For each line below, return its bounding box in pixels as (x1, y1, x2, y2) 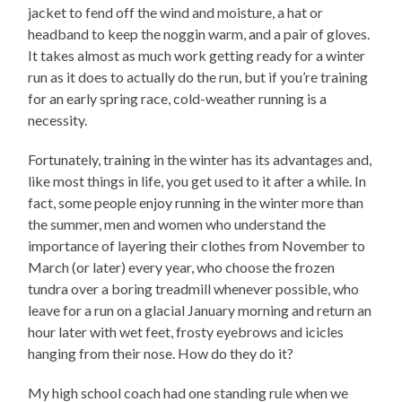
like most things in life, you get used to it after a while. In (28, 171, 367, 189)
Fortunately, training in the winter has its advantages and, (28, 150, 372, 168)
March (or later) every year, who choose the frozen (28, 258, 336, 275)
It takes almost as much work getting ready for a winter (28, 46, 366, 64)
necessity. (28, 110, 88, 128)
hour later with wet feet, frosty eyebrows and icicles (28, 322, 345, 340)
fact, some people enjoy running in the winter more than (28, 193, 364, 211)
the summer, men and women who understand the (28, 214, 327, 232)
